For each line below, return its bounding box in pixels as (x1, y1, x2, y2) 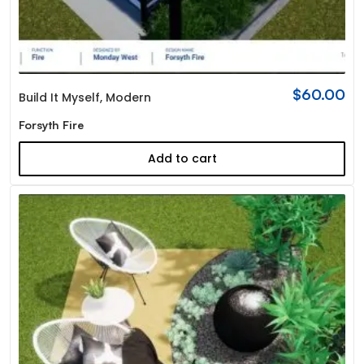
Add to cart (147, 149, 217, 167)
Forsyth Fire (18, 117, 84, 132)
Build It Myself (18, 89, 100, 106)
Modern (105, 89, 151, 106)
